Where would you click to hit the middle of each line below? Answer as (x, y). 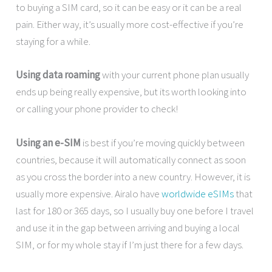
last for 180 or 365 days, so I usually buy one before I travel (135, 210)
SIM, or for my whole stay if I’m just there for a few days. (130, 244)
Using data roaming (58, 75)
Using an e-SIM (49, 142)
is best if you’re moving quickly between (163, 142)
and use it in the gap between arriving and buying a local (128, 227)
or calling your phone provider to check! (97, 109)
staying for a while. (53, 42)
